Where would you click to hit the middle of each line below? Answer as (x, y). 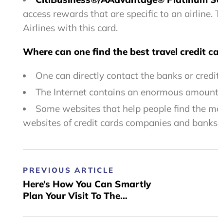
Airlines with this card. (70, 28)
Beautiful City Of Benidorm (82, 208)
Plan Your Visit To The (72, 196)
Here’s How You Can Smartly (87, 184)
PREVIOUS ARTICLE (69, 170)
